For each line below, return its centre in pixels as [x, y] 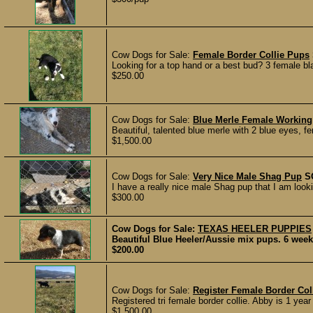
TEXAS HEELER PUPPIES [255, 229]
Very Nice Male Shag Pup [247, 176]
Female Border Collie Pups [251, 55]
